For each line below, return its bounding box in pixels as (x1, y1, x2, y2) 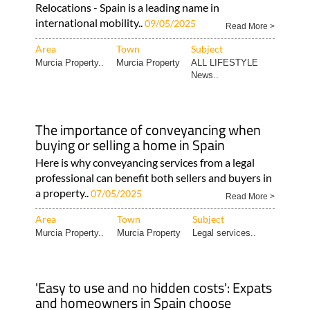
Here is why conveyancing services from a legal (35, 155, 255, 169)
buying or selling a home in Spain (35, 134, 225, 156)
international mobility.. (35, 15, 145, 29)
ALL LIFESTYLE (190, 57, 258, 68)
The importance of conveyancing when (35, 118, 261, 140)
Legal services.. (192, 227, 256, 238)
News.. (190, 69, 219, 80)
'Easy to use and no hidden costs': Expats (35, 276, 272, 298)
